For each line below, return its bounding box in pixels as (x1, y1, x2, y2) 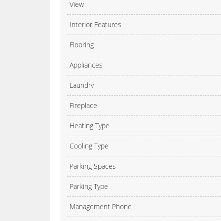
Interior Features (70, 20, 121, 30)
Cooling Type (70, 141, 109, 151)
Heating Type (70, 121, 110, 131)
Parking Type (70, 182, 108, 191)
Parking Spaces (70, 161, 116, 171)
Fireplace (70, 101, 97, 110)
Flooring (70, 40, 94, 50)
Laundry (70, 80, 94, 90)
